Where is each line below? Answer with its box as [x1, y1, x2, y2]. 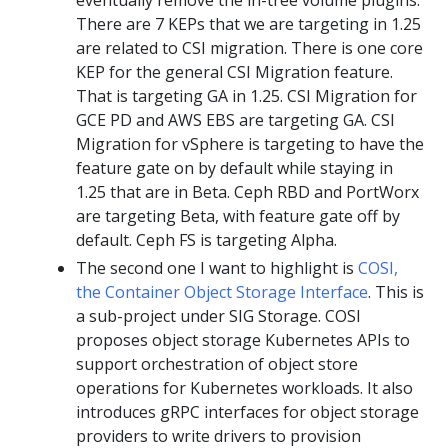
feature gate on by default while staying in [76, 156, 393, 179]
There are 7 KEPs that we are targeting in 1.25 [76, 12, 421, 35]
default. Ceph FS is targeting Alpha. [76, 228, 337, 251]
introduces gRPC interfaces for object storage [76, 400, 419, 423]
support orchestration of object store [76, 352, 358, 375]
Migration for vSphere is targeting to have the [76, 132, 424, 155]
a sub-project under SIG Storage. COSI [76, 304, 361, 327]
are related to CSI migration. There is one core [76, 36, 423, 59]
